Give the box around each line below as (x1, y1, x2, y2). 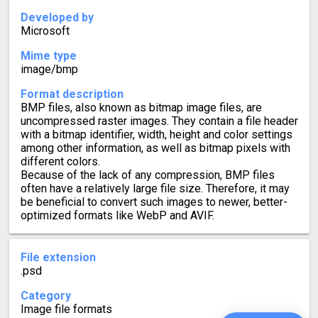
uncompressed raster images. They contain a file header (20, 114, 298, 128)
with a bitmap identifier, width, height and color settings (20, 128, 292, 142)
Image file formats (20, 302, 112, 317)
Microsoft (20, 24, 70, 38)
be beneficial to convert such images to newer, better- (20, 195, 287, 209)
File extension (20, 251, 96, 265)
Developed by (20, 11, 94, 25)
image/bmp (20, 62, 78, 77)
